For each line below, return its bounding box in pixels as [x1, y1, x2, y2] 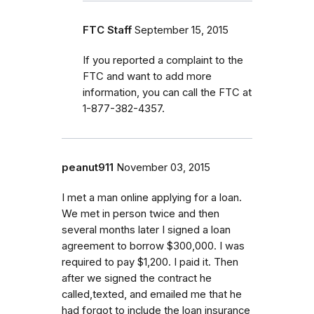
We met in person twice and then [62, 207, 219, 220]
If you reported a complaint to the [83, 53, 243, 67]
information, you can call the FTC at [83, 86, 252, 99]
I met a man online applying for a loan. [62, 191, 242, 204]
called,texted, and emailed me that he [62, 287, 242, 301]
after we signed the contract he [62, 271, 212, 285]
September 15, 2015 [135, 23, 228, 36]
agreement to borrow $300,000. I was [62, 239, 245, 252]
